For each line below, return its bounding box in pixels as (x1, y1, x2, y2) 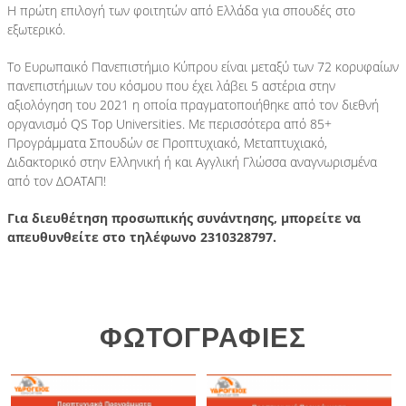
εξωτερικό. (7, 20, 65, 38)
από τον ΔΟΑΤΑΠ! (7, 171, 106, 189)
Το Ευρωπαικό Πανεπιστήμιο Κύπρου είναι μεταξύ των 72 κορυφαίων (7, 57, 399, 75)
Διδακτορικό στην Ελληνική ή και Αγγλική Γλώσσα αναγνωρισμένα (7, 152, 377, 170)
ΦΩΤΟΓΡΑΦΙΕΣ (100, 322, 306, 353)
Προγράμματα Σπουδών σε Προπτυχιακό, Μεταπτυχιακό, (7, 133, 327, 151)
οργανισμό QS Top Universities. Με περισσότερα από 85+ (7, 114, 332, 132)
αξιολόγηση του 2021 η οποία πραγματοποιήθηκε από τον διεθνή (7, 95, 379, 113)
